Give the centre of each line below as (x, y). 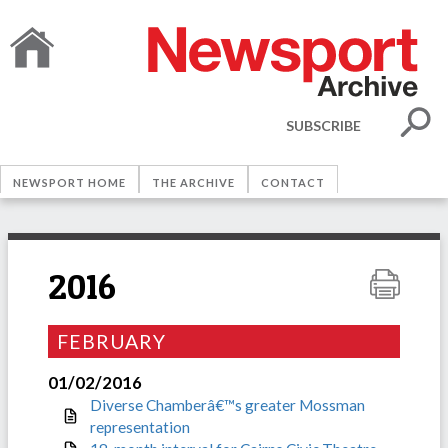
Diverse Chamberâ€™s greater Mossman (227, 404)
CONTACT (293, 182)
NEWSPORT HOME (69, 182)
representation (140, 426)
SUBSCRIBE (323, 125)
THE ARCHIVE (193, 182)
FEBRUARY (111, 342)
